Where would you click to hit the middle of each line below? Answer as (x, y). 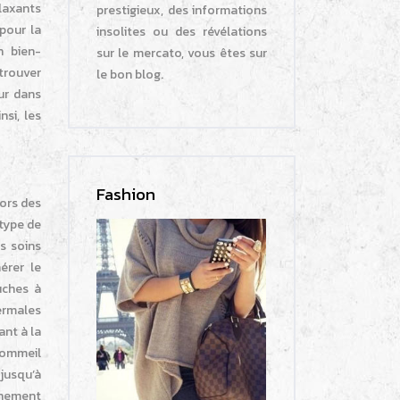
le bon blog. (130, 75)
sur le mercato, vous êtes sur (182, 54)
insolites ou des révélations (182, 32)
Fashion (126, 195)
